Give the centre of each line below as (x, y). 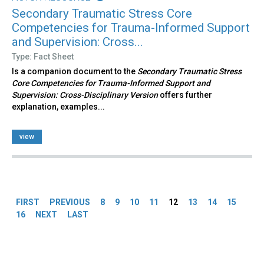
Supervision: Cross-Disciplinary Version (86, 95)
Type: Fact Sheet (43, 57)
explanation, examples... (58, 107)
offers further (186, 95)
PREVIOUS (70, 202)
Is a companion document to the (75, 72)
